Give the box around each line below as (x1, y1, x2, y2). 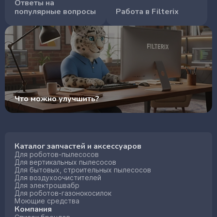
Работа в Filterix (116, 6, 179, 17)
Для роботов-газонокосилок (15, 188, 111, 198)
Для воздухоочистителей (15, 173, 101, 183)
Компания (15, 204, 52, 215)
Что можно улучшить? (15, 93, 99, 104)
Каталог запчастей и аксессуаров (15, 141, 141, 152)
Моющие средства (15, 196, 79, 206)
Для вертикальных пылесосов (15, 157, 116, 167)
